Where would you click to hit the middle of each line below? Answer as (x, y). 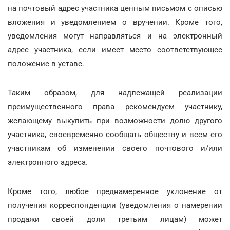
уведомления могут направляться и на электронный (115, 36)
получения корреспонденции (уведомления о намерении (115, 205)
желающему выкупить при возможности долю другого (115, 121)
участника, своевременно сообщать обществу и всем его (115, 135)
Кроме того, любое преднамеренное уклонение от (115, 191)
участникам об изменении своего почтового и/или (115, 148)
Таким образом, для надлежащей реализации (115, 93)
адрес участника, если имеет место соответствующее (115, 50)
